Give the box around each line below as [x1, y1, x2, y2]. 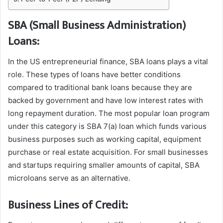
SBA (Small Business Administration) [8, 16, 186, 35]
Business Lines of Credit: [8, 195, 128, 215]
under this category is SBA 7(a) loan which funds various [8, 121, 207, 131]
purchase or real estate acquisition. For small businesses [8, 147, 208, 157]
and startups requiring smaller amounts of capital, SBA [8, 160, 200, 170]
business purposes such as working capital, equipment [8, 134, 201, 144]
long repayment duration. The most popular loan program [8, 108, 210, 118]
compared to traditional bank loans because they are [8, 82, 192, 92]
